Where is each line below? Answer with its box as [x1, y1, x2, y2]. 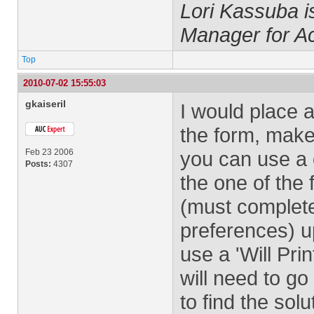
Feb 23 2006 [25, 147, 74, 157]
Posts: [25, 159, 51, 169]
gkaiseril [25, 98, 66, 109]
